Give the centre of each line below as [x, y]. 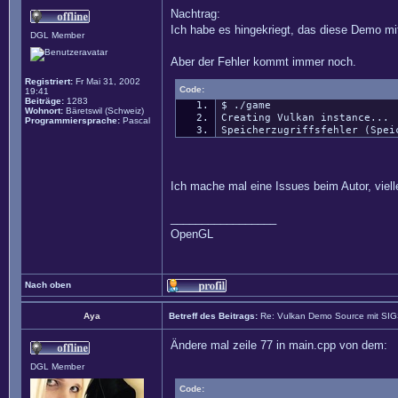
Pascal [135, 120]
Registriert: [49, 81]
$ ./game [246, 105]
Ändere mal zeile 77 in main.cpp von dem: [279, 345]
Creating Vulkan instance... [305, 118]
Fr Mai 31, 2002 [107, 81]
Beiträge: [44, 101]
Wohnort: [44, 111]
